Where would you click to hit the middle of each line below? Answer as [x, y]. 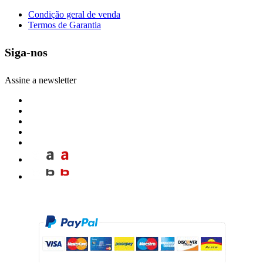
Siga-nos [26, 53]
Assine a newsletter [41, 80]
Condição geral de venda [74, 14]
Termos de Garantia [65, 25]
